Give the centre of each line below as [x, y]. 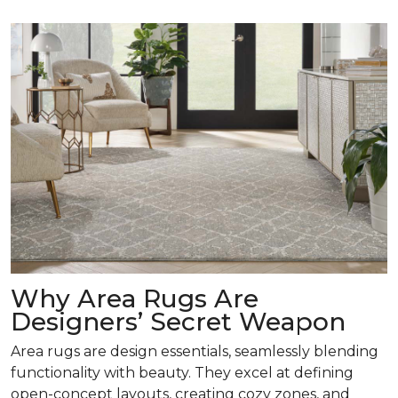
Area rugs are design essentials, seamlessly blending [195, 352]
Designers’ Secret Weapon [178, 322]
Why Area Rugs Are [135, 299]
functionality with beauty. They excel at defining [182, 373]
